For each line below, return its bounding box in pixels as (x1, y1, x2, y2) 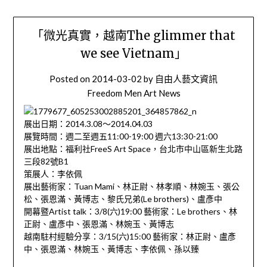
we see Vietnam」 (80, 46, 187, 61)
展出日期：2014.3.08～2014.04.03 (23, 119, 153, 129)
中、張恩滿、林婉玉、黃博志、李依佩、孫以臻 (23, 244, 199, 254)
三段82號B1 (23, 156, 69, 167)
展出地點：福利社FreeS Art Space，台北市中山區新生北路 (23, 144, 243, 154)
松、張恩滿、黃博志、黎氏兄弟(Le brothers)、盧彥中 (23, 194, 222, 204)
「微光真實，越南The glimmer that (32, 28, 235, 44)
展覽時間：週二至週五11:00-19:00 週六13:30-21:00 (23, 131, 218, 142)
